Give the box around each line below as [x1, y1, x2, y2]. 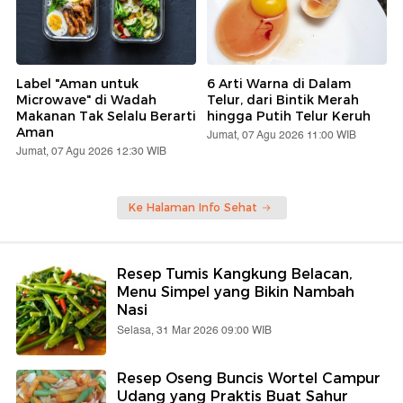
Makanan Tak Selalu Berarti [16, 107, 196, 124]
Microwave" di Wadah [16, 91, 157, 108]
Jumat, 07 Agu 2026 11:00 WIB [207, 126, 356, 144]
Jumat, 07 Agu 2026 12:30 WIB [16, 142, 166, 160]
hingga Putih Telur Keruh [207, 107, 371, 124]
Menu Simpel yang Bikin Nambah [117, 282, 354, 300]
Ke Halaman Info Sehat [128, 200, 257, 214]
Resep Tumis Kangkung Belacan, [117, 264, 353, 282]
